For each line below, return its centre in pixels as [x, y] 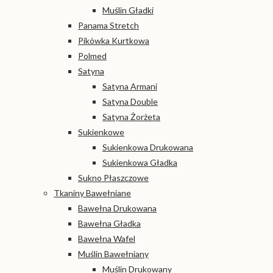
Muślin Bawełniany [113, 253]
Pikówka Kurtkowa [114, 40]
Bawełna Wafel [107, 238]
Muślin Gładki [128, 10]
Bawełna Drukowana [117, 208]
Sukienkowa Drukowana [148, 147]
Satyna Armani [130, 86]
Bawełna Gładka [109, 223]
